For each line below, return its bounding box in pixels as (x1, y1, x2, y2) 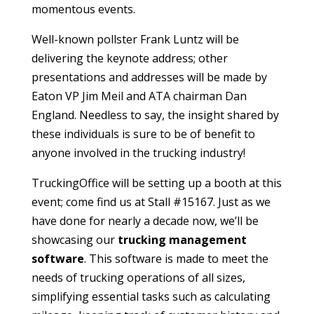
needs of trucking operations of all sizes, (31, 269, 245, 285)
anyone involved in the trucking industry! (31, 144, 245, 161)
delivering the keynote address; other (31, 50, 228, 66)
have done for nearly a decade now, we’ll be (31, 212, 259, 228)
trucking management (117, 231, 247, 247)
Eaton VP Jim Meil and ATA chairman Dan (31, 88, 247, 104)
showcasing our (31, 231, 118, 247)
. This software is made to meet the (83, 250, 268, 266)
